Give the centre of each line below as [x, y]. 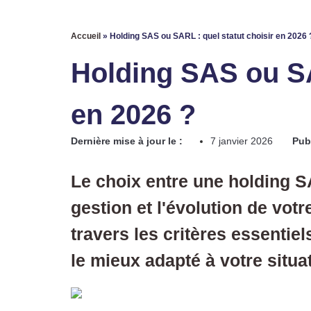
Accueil [86, 36]
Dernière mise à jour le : [127, 141]
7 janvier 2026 [242, 141]
